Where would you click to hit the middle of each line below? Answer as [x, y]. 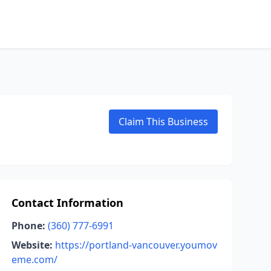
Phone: [28, 226]
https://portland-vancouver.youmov [136, 245]
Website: [32, 245]
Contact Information [67, 203]
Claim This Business [163, 122]
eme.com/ [34, 260]
